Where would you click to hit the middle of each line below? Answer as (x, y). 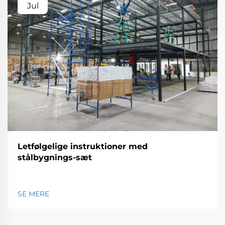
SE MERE (33, 194)
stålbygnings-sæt (55, 158)
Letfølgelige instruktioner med (83, 147)
